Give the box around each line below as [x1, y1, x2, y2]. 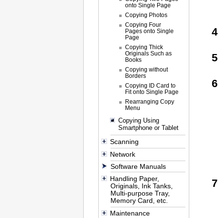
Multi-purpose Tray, [110, 189, 170, 198]
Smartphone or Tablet [118, 124, 179, 131]
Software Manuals [110, 163, 166, 171]
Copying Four [125, 21, 161, 28]
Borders [125, 73, 146, 79]
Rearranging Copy [125, 98, 174, 105]
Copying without [125, 66, 168, 73]
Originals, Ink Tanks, [110, 182, 173, 190]
